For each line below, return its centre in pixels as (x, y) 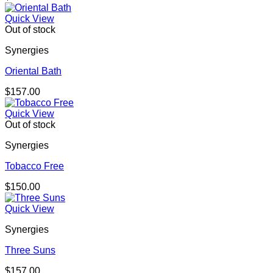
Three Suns (30, 250)
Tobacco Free (34, 166)
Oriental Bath (33, 71)
